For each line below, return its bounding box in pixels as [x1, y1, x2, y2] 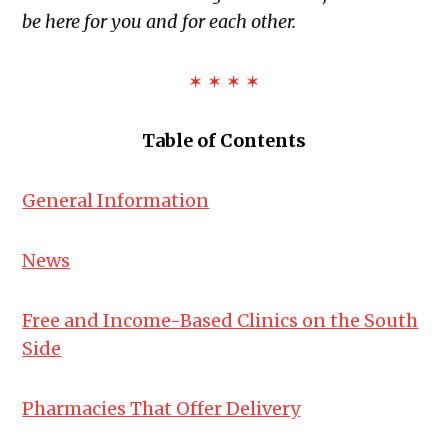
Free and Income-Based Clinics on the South [22, 309, 419, 333]
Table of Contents [142, 129, 306, 153]
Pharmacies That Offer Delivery [22, 397, 301, 421]
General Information [22, 189, 210, 213]
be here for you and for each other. [22, 10, 297, 34]
